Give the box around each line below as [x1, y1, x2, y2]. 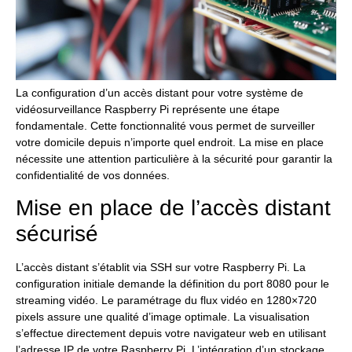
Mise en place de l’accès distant [16, 196, 331, 220]
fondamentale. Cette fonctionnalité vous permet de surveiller [16, 119, 315, 132]
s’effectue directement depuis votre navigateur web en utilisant [16, 327, 326, 339]
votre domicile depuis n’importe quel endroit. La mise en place [16, 135, 324, 148]
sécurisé [16, 222, 98, 246]
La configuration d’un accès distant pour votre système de [16, 86, 303, 99]
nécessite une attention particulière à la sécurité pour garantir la [16, 152, 332, 165]
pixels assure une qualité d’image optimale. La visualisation [16, 310, 310, 323]
